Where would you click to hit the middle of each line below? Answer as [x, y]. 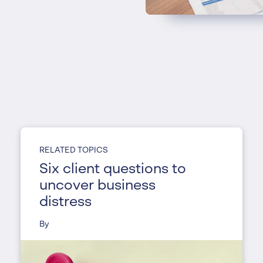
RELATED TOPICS [73, 150]
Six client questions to [112, 169]
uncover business [97, 186]
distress [65, 202]
